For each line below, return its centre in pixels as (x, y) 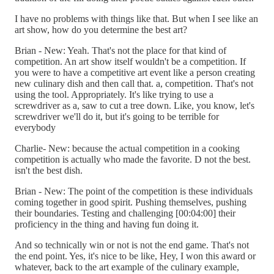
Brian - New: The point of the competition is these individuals (134, 191)
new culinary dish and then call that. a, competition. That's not (134, 83)
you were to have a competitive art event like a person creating (135, 72)
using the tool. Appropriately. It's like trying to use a (114, 94)
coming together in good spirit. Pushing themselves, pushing (131, 202)
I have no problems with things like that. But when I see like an (136, 18)
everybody (35, 127)
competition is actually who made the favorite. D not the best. (133, 159)
